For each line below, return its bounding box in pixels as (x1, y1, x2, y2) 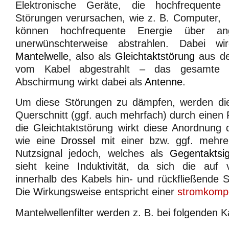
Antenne (145, 76, 182, 87)
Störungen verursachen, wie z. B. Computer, (15, 12, 221, 24)
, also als (68, 50, 116, 62)
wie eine (15, 135, 61, 147)
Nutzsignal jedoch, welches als (15, 148, 170, 159)
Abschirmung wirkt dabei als (15, 76, 145, 87)
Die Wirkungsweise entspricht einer (15, 186, 177, 198)
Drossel (61, 135, 96, 147)
